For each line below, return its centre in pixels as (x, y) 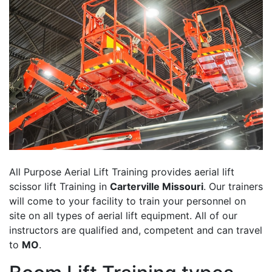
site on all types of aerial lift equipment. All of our (123, 216)
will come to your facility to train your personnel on (127, 201)
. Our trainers (233, 187)
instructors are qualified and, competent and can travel (136, 230)
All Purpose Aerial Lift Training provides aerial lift (122, 172)
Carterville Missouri (157, 187)
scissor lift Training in (59, 187)
